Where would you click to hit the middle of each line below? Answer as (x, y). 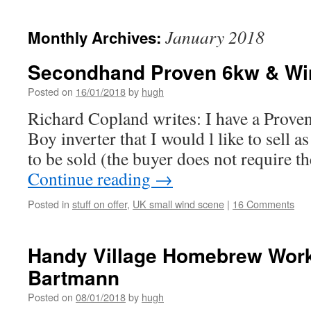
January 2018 (215, 37)
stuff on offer (100, 204)
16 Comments (263, 204)
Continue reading (91, 178)
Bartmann (74, 277)
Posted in (49, 204)
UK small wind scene (178, 204)
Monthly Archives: (96, 37)
